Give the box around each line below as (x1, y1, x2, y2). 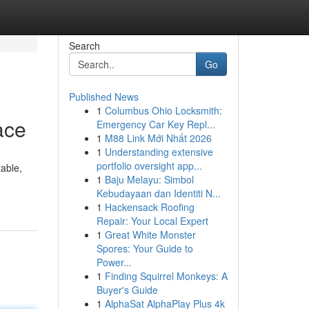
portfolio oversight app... (96, 159, 202, 172)
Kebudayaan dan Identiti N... (96, 186, 221, 200)
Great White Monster (104, 228, 196, 241)
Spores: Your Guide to (96, 241, 193, 255)
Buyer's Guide (96, 283, 158, 297)
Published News (68, 90, 139, 103)
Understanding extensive (104, 145, 213, 159)
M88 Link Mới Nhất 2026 (104, 131, 212, 145)
